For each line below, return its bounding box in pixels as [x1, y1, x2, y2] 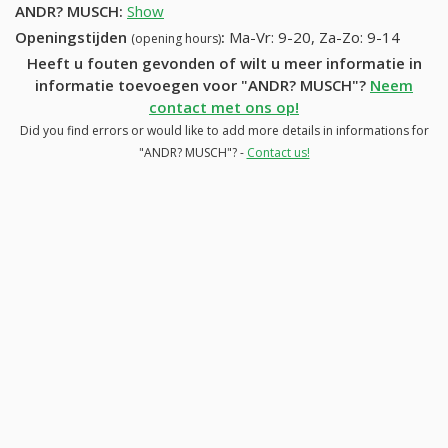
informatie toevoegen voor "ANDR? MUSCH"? [35, 74, 370, 95]
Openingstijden [15, 26, 131, 47]
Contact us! [246, 143, 310, 161]
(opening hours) [131, 29, 221, 47]
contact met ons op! [149, 96, 299, 117]
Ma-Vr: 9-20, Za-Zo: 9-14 [229, 26, 400, 47]
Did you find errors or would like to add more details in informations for [19, 121, 429, 139]
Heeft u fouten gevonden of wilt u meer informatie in [26, 52, 422, 73]
